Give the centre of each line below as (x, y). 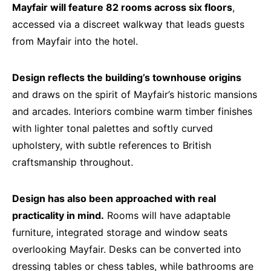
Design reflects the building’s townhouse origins (127, 78)
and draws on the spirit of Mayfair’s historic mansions (135, 95)
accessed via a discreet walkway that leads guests (128, 24)
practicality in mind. (58, 216)
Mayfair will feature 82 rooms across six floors (122, 8)
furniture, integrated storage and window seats (120, 233)
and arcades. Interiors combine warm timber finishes (132, 112)
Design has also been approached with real (114, 199)
